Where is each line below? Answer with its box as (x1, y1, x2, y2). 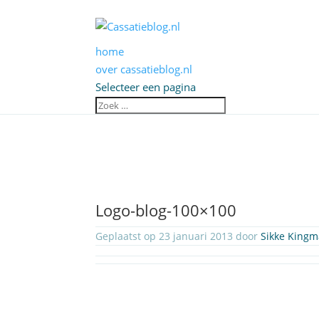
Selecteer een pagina (95, 80, 197, 94)
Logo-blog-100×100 (95, 199, 237, 221)
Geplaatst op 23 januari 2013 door (95, 229, 261, 243)
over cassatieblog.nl (95, 62, 193, 76)
